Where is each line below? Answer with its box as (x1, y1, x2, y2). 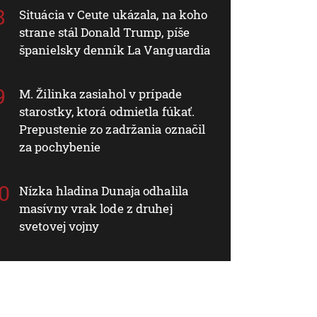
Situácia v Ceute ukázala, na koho (19, 6, 208, 23)
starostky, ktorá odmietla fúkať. (19, 103, 195, 120)
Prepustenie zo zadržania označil (19, 120, 206, 137)
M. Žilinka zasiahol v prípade (19, 85, 182, 102)
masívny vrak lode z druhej (19, 200, 173, 217)
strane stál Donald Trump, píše (19, 23, 190, 40)
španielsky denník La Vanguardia (19, 41, 211, 58)
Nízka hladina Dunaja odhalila (19, 182, 188, 199)
